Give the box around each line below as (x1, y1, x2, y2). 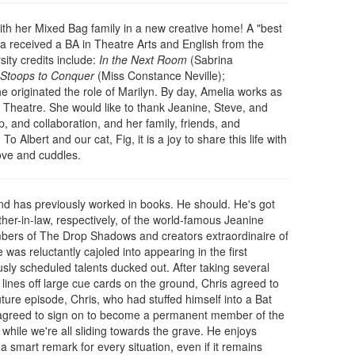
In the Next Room (99, 52, 190, 68)
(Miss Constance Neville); (97, 67, 225, 84)
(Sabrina (190, 52, 233, 68)
